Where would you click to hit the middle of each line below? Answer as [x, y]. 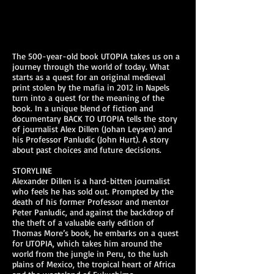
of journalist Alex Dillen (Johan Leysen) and [92, 129]
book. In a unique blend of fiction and [83, 108]
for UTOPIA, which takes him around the [87, 243]
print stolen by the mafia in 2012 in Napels [91, 87]
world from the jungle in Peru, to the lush [90, 254]
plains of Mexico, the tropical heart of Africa [94, 264]
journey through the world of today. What [91, 66]
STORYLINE [32, 170]
